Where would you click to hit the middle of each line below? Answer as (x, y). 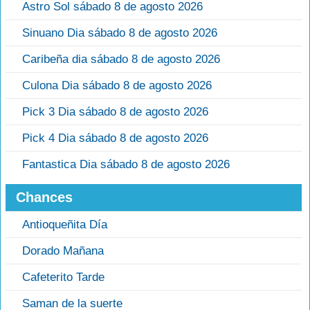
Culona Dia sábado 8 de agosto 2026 (117, 86)
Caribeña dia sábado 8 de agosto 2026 (121, 60)
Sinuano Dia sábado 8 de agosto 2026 (120, 33)
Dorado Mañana (63, 251)
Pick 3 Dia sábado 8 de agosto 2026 (115, 112)
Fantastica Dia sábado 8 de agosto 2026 (126, 165)
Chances (44, 198)
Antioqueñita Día (65, 225)
